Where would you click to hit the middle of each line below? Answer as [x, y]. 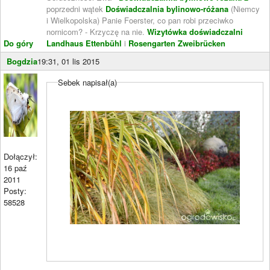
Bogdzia [22, 61]
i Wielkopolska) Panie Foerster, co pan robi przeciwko [140, 20]
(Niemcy [244, 8]
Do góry [18, 43]
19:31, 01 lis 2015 [68, 61]
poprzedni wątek [76, 8]
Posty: [15, 190]
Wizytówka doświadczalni [195, 31]
